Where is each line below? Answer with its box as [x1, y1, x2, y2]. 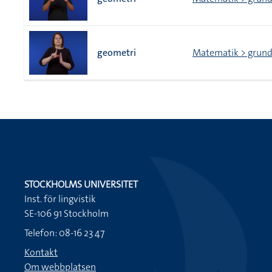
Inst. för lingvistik [24, 192, 96, 205]
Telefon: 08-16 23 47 [24, 226, 104, 239]
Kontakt [24, 246, 58, 259]
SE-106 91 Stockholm [24, 207, 109, 220]
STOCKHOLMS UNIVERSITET [24, 178, 138, 191]
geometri [97, 46, 136, 59]
